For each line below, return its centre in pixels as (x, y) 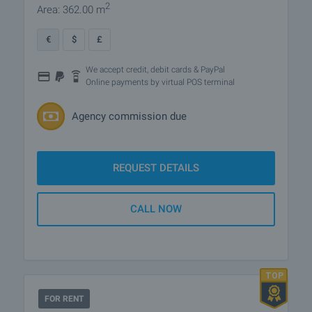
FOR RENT (64, 299)
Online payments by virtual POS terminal (160, 82)
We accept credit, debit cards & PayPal (155, 70)
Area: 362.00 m (71, 10)
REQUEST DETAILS (156, 168)
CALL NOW (156, 209)
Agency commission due (129, 116)
